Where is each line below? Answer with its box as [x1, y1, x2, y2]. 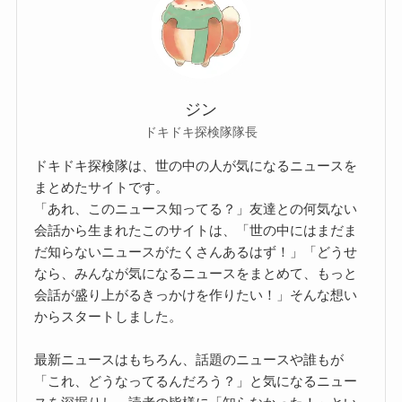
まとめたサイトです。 [34, 179, 170, 195]
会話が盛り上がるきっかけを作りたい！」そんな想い [34, 286, 358, 302]
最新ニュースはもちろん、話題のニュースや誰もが [34, 351, 345, 367]
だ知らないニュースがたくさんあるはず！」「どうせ [34, 243, 358, 259]
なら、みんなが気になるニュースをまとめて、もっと [34, 265, 358, 281]
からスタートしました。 [34, 308, 183, 324]
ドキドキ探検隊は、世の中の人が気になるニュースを [34, 157, 358, 173]
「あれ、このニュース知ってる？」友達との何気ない [34, 200, 358, 216]
